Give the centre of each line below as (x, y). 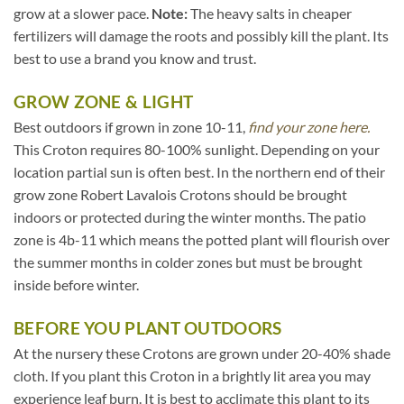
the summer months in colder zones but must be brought (188, 262)
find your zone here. (309, 126)
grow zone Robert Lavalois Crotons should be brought (180, 194)
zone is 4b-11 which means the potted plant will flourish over (202, 239)
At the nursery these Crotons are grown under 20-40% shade (202, 353)
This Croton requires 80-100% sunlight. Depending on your (197, 149)
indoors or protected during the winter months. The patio (190, 216)
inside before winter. (76, 284)
